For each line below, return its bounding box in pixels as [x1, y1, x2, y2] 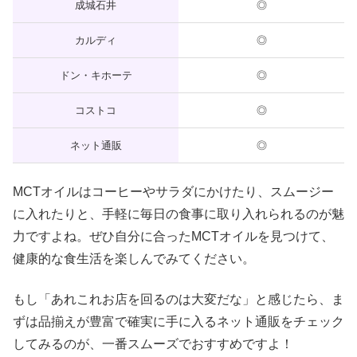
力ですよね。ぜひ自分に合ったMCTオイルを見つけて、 [13, 229, 334, 244]
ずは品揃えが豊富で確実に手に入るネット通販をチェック [13, 314, 344, 328]
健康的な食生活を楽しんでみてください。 [13, 252, 255, 266]
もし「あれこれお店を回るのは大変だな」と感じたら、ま [13, 292, 344, 306]
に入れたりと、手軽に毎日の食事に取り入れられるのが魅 [13, 207, 344, 222]
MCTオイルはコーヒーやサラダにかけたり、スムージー [13, 185, 334, 199]
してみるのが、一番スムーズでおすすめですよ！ [13, 336, 293, 351]
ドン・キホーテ [59, 69, 132, 82]
